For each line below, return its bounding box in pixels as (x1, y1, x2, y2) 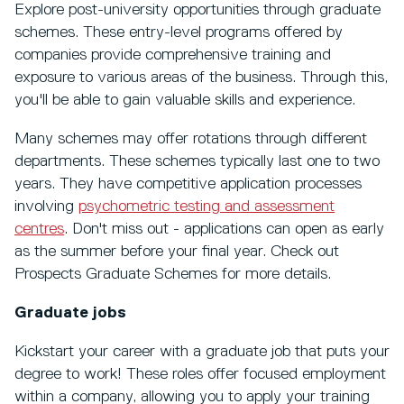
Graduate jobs (14, 304, 131, 321)
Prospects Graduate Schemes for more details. (14, 265, 335, 282)
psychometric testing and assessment (78, 197, 335, 215)
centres (14, 220, 64, 237)
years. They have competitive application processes (14, 175, 362, 192)
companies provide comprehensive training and (14, 46, 331, 63)
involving (14, 197, 78, 215)
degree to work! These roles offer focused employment (14, 365, 386, 382)
